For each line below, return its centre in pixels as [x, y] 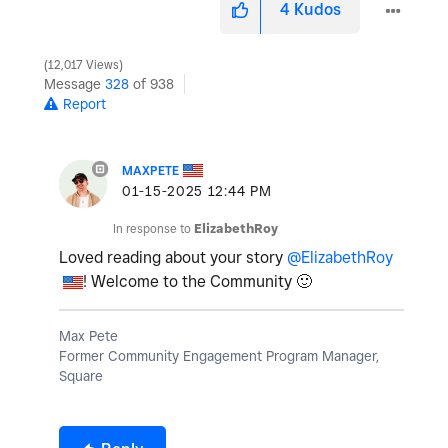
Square [81, 375]
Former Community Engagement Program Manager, [219, 355]
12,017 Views [83, 64]
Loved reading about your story [173, 257]
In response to [153, 228]
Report [84, 103]
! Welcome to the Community [189, 281]
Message [74, 83]
